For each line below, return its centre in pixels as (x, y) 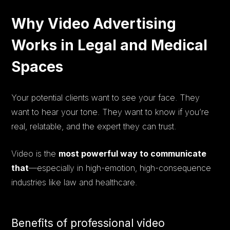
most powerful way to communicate (133, 153)
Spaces (37, 66)
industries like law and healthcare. (74, 182)
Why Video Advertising (94, 23)
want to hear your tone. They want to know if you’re (110, 112)
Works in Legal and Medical (110, 45)
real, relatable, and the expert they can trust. (94, 126)
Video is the (35, 153)
